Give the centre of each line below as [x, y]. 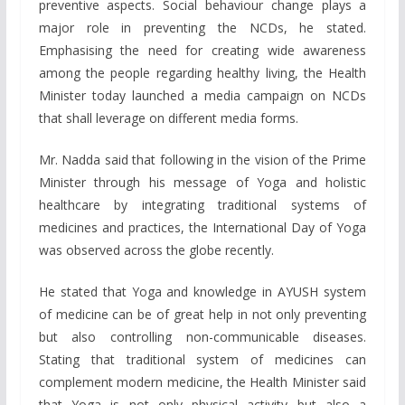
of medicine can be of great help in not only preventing [202, 315]
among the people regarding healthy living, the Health [202, 73]
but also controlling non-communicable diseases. [202, 337]
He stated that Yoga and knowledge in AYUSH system [202, 292]
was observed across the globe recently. [156, 250]
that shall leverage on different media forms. [168, 118]
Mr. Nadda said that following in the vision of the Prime [202, 160]
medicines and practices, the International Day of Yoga [202, 228]
